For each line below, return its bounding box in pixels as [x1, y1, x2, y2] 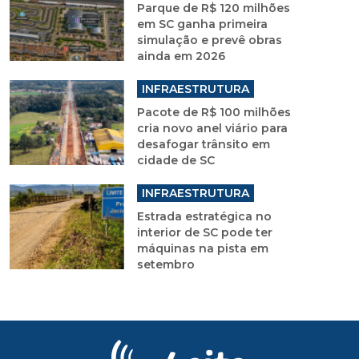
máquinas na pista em [136, 240, 268, 256]
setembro [136, 256, 195, 272]
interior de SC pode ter [136, 224, 272, 240]
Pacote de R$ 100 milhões [136, 104, 291, 119]
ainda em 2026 [136, 48, 225, 63]
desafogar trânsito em [136, 136, 270, 151]
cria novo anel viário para [136, 120, 288, 135]
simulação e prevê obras [136, 32, 282, 47]
